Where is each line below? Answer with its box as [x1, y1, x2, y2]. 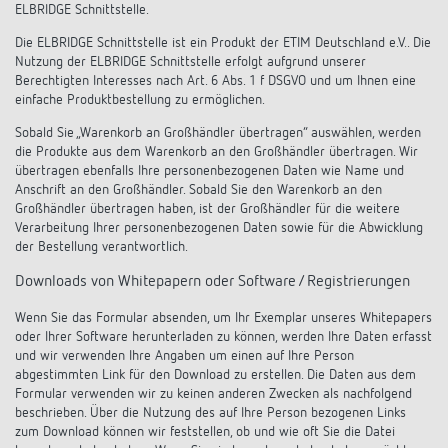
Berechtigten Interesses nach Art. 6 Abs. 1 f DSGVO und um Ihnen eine [15, 74, 416, 88]
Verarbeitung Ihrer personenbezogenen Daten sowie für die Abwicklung [15, 221, 423, 235]
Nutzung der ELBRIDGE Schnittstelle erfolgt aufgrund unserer [15, 55, 366, 69]
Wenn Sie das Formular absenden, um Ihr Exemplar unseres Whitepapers [15, 311, 432, 325]
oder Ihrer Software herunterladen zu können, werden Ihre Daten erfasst [15, 330, 432, 344]
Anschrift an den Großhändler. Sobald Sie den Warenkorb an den [15, 183, 382, 197]
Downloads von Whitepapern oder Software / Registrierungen [15, 274, 410, 290]
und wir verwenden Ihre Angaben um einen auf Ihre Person [15, 349, 354, 363]
